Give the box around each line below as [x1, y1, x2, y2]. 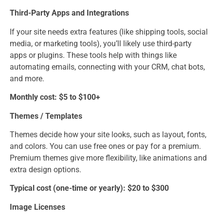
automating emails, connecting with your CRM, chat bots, [10, 62, 205, 72]
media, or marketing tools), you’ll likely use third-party [10, 38, 192, 48]
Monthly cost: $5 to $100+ [10, 92, 100, 102]
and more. [10, 73, 44, 83]
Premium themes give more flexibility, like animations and [10, 153, 207, 163]
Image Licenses [10, 202, 65, 212]
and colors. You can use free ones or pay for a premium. [10, 141, 201, 151]
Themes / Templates [10, 111, 82, 121]
